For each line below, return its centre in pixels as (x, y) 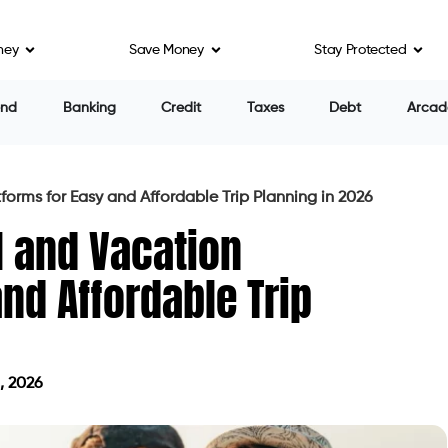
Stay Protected (360, 50)
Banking (89, 108)
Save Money (166, 50)
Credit (181, 108)
